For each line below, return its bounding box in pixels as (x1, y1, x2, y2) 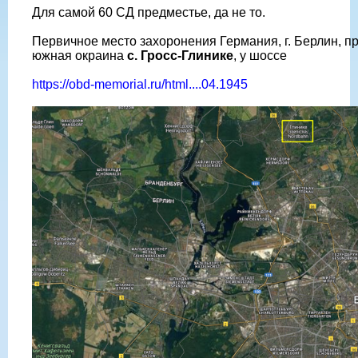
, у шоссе (233, 49, 287, 63)
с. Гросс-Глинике (127, 49, 233, 63)
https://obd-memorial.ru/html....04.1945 (32, 78, 248, 92)
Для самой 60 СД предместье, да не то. (32, 6, 265, 20)
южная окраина (32, 49, 127, 63)
